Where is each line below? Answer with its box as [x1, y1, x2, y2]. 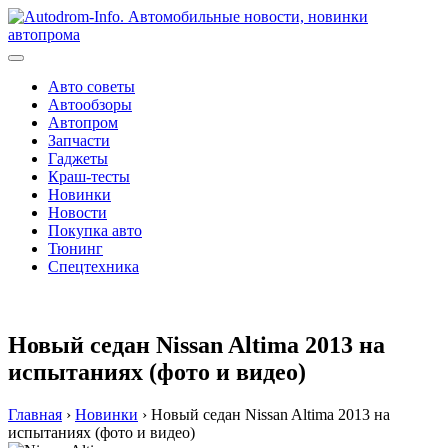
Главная [8, 405, 62, 423]
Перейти [7, 7, 66, 24]
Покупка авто [48, 222, 142, 239]
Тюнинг [48, 240, 103, 257]
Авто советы [48, 78, 135, 95]
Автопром [48, 114, 118, 131]
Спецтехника [48, 258, 139, 275]
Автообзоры [48, 96, 132, 113]
